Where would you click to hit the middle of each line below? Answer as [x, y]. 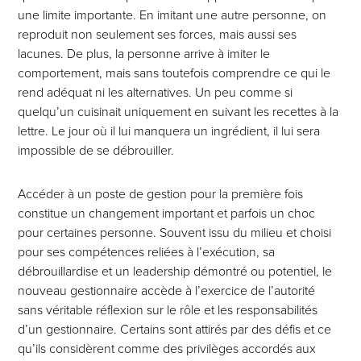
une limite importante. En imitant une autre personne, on [172, 15]
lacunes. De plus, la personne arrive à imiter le [144, 54]
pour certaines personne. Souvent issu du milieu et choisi [175, 233]
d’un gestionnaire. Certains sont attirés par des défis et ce [175, 330]
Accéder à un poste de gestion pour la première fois [161, 194]
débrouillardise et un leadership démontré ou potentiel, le [175, 272]
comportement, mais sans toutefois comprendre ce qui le [174, 73]
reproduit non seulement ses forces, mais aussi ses [158, 35]
